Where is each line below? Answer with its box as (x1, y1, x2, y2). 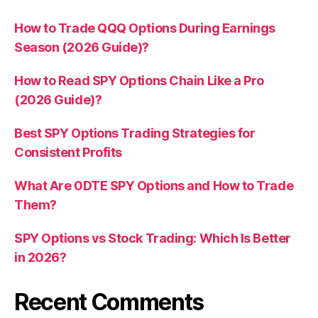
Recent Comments (14, 287, 204, 316)
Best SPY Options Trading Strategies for (14, 125, 256, 141)
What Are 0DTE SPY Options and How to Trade (14, 177, 294, 193)
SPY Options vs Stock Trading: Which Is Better (14, 230, 291, 246)
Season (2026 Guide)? (14, 39, 150, 55)
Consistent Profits (14, 144, 122, 160)
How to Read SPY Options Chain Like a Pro (14, 72, 264, 88)
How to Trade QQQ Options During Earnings (14, 20, 275, 35)
